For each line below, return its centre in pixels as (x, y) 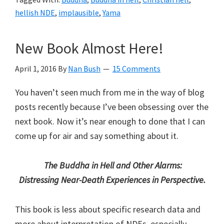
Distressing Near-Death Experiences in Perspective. (112, 179)
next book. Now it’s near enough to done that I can (110, 121)
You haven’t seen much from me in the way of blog (110, 92)
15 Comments (136, 68)
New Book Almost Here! (89, 48)
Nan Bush (84, 68)
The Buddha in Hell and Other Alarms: (113, 165)
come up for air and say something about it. (97, 135)
